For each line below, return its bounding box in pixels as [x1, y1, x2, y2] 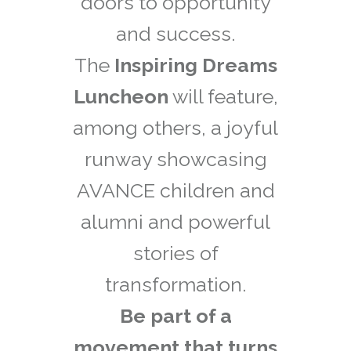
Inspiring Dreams [114, 53, 277, 78]
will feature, [168, 85, 278, 109]
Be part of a [119, 304, 232, 328]
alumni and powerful [81, 210, 270, 234]
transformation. [105, 273, 246, 297]
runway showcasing [84, 147, 267, 172]
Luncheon [73, 85, 168, 109]
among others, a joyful [73, 116, 278, 140]
